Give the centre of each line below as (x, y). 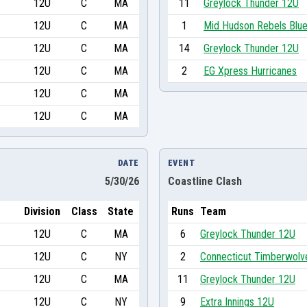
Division (42, 211)
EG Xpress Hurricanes (250, 71)
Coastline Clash (205, 181)
